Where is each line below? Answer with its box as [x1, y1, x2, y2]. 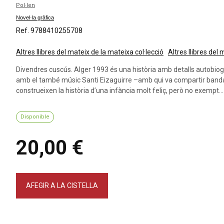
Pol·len [16, 2, 35, 8]
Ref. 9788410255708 [16, 26, 82, 34]
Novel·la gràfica [16, 14, 54, 20]
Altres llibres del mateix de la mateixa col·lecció [16, 48, 163, 56]
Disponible [20, 113, 49, 120]
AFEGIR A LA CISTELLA [26, 181, 98, 189]
